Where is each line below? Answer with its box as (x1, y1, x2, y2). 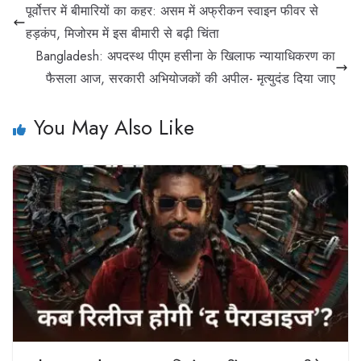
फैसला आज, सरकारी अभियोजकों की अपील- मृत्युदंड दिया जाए (46, 69, 335, 89)
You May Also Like (34, 112, 194, 143)
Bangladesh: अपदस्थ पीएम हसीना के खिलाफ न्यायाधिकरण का (35, 47, 335, 66)
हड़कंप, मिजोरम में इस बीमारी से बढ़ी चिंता (26, 24, 219, 44)
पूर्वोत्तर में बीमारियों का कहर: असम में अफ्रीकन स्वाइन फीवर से (26, 2, 318, 21)
